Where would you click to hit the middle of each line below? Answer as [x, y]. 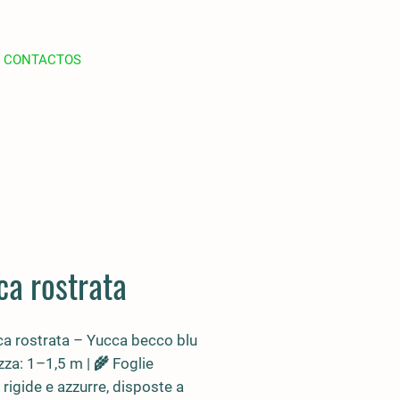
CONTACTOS [42, 60]
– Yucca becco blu [133, 340]
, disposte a [145, 387]
